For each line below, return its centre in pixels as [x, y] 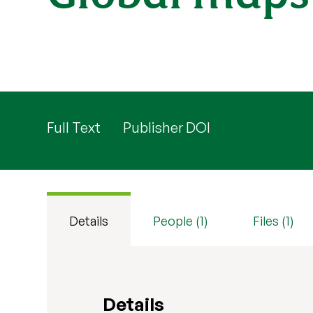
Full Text [74, 128]
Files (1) [274, 221]
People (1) [181, 221]
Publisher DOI [167, 128]
